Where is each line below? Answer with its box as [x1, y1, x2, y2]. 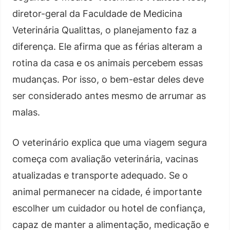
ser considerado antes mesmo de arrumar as [12, 90, 206, 101]
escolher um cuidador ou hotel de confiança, [12, 202, 205, 214]
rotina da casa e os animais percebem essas [12, 57, 203, 68]
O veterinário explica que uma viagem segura [12, 137, 207, 148]
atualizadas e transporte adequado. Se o [12, 169, 188, 181]
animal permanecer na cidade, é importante [12, 186, 202, 197]
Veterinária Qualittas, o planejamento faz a [12, 24, 197, 35]
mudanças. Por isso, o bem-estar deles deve [12, 73, 204, 85]
